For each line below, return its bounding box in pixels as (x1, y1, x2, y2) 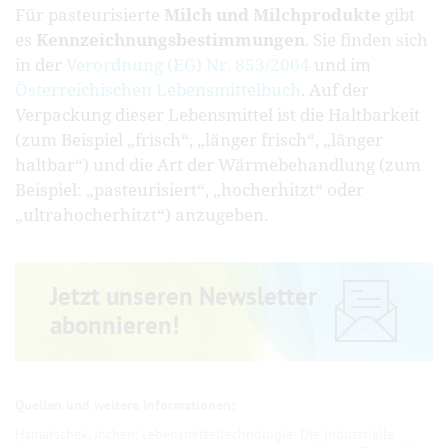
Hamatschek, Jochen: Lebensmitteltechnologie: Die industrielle (15, 425, 394, 444)
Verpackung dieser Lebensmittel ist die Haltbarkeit (15, 102, 420, 126)
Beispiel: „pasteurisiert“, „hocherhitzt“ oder (15, 177, 364, 201)
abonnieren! (50, 309, 179, 342)
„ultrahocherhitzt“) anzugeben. (15, 202, 272, 226)
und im (310, 52, 371, 76)
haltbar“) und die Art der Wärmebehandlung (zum (15, 152, 421, 176)
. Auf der (301, 77, 369, 101)
